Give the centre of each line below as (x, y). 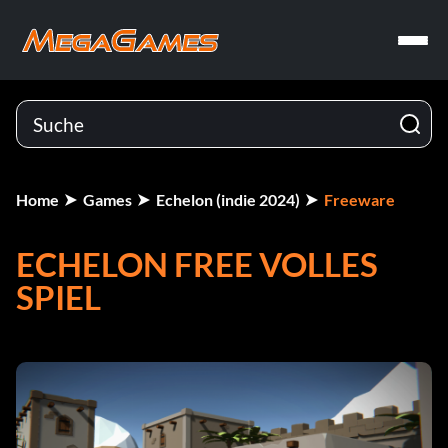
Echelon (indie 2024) (228, 199)
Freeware (359, 199)
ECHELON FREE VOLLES (197, 264)
